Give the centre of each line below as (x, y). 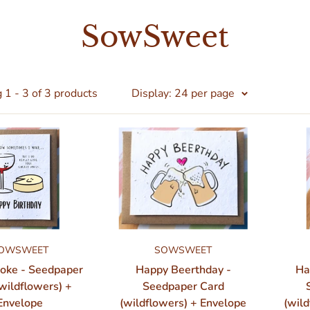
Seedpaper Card (183, 287)
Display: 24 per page (183, 93)
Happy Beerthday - (183, 270)
